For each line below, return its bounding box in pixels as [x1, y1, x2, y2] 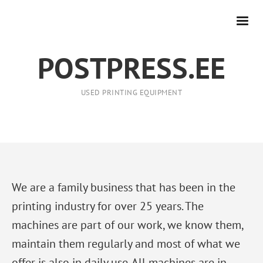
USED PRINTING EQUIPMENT [80, 87, 183, 97]
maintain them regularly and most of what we [12, 236, 240, 251]
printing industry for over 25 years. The [12, 198, 204, 214]
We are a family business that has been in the [12, 180, 235, 195]
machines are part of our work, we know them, [12, 217, 243, 232]
